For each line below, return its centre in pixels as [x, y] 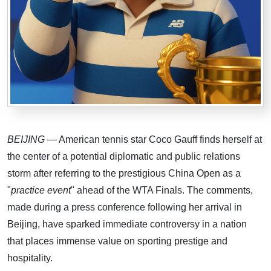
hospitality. [30, 258]
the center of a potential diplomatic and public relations [124, 156]
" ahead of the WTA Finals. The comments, [162, 190]
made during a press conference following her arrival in [125, 207]
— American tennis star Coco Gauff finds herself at [153, 139]
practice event [41, 190]
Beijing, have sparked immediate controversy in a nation [127, 224]
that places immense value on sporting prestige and [117, 241]
